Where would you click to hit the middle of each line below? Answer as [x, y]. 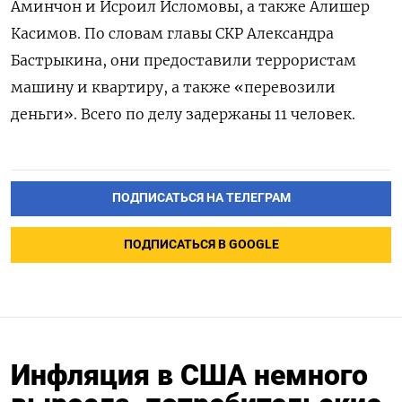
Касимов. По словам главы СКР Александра [172, 33]
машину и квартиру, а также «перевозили [173, 87]
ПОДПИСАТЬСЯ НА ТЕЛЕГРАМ [201, 198]
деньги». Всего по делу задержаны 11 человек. [183, 114]
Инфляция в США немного [189, 376]
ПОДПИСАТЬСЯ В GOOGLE [201, 245]
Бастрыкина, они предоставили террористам [184, 60]
